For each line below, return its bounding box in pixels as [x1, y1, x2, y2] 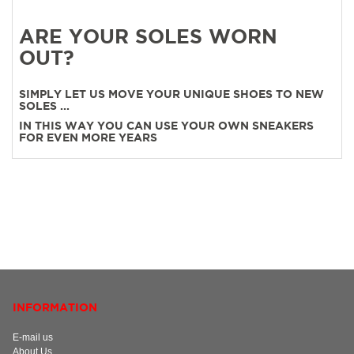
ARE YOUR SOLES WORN [19, 24, 277, 47]
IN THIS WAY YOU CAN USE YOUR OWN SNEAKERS [19, 119, 314, 132]
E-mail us [13, 331, 53, 343]
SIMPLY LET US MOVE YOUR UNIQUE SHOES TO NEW [19, 87, 324, 100]
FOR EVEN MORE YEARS [19, 130, 157, 144]
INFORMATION [13, 300, 97, 314]
